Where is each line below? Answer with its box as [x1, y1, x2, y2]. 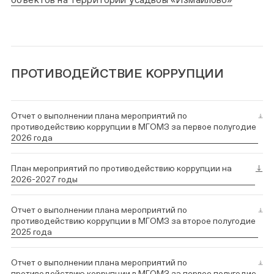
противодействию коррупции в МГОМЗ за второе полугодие [11, 215, 256, 226]
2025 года [11, 226, 52, 237]
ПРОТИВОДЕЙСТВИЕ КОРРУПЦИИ [11, 65, 224, 81]
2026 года [11, 132, 53, 143]
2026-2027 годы [11, 174, 78, 184]
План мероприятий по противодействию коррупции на [11, 163, 232, 173]
